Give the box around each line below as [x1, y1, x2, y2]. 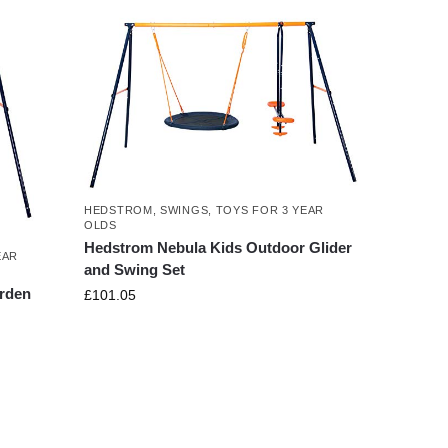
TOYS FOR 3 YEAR [215, 204, 325, 217]
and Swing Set [84, 261, 186, 279]
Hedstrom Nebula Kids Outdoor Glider [84, 239, 353, 257]
